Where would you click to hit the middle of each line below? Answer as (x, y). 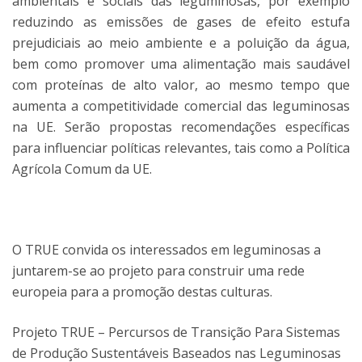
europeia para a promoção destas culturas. (142, 292)
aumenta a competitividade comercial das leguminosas (181, 106)
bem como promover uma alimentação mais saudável (181, 64)
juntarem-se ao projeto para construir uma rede (158, 271)
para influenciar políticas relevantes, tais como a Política (181, 148)
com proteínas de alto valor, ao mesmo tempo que (181, 85)
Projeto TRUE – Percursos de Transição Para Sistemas (176, 332)
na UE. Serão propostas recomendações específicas (181, 127)
